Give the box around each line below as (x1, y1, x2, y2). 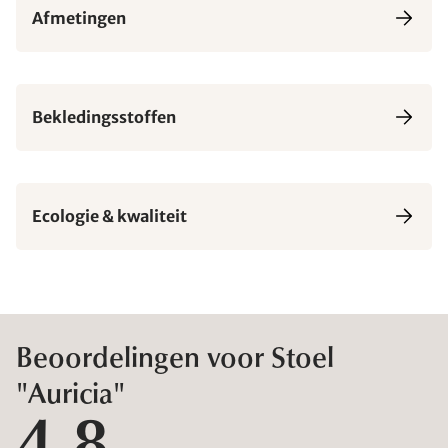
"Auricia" (16, 381, 125, 410)
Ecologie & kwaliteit (32, 206, 187, 227)
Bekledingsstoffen (32, 107, 176, 128)
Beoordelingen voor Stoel (16, 345, 334, 374)
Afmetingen (32, 8, 126, 29)
